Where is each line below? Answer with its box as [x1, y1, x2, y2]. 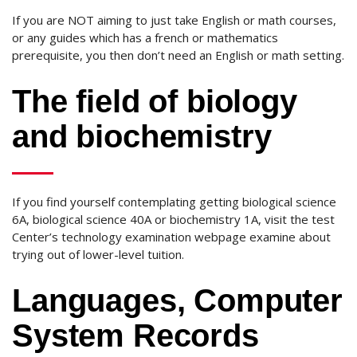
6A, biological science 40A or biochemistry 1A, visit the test [12, 211, 335, 227]
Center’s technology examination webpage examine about [12, 229, 331, 245]
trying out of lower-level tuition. [12, 246, 184, 262]
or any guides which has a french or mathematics [12, 29, 278, 45]
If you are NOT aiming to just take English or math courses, [12, 12, 336, 28]
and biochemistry [12, 119, 272, 154]
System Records [12, 318, 259, 353]
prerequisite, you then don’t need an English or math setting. [12, 47, 344, 63]
